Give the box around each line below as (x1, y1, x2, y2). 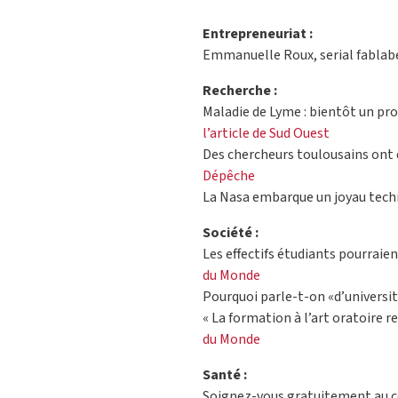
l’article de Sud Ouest (203, 123, 330, 144)
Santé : (203, 365, 247, 386)
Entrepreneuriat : (203, 24, 313, 44)
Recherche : (203, 81, 277, 101)
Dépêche (203, 166, 255, 187)
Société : (203, 223, 259, 243)
